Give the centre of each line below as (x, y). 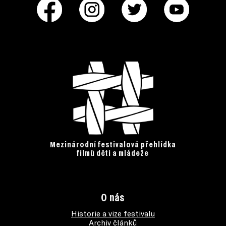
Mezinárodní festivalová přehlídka (113, 145)
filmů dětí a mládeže (113, 154)
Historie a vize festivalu (113, 213)
